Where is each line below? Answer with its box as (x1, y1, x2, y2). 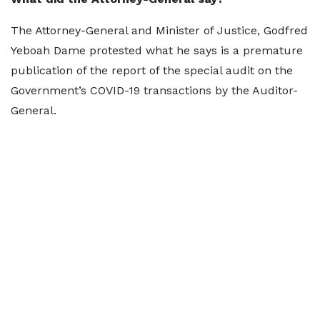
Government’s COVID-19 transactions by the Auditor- (11, 84, 298, 97)
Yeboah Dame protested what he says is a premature (11, 44, 303, 57)
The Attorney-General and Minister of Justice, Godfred (11, 24, 308, 37)
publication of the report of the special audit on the (11, 64, 293, 77)
